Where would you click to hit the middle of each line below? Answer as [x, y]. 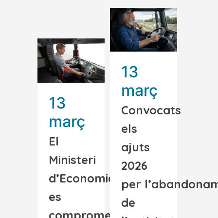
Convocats [151, 110]
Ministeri [72, 159]
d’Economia [82, 178]
